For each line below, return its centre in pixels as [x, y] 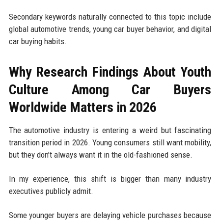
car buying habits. [38, 41]
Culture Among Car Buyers [110, 90]
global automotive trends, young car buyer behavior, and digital [110, 29]
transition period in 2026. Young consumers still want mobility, [110, 143]
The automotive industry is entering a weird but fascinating [110, 130]
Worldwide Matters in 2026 [82, 108]
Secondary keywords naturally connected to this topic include [110, 17]
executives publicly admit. [51, 191]
